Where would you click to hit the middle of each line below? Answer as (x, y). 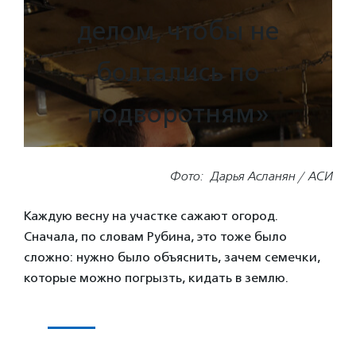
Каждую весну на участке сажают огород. (151, 216)
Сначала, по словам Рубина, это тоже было (155, 237)
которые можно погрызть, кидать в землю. (156, 278)
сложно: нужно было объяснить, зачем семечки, (172, 257)
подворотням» (178, 114)
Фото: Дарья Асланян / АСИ (251, 176)
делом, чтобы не (178, 31)
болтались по (178, 73)
